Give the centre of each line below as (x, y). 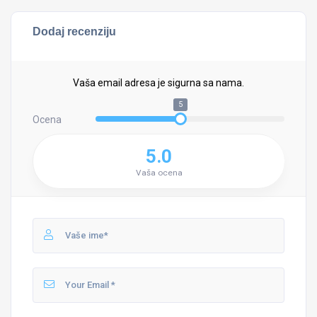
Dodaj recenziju (74, 31)
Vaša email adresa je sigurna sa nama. (158, 83)
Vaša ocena (159, 173)
